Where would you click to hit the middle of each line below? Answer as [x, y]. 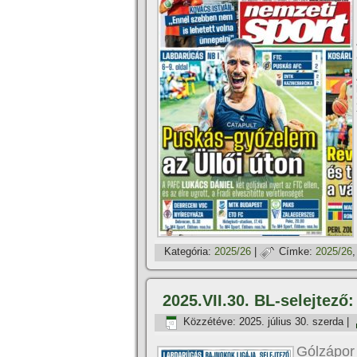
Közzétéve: [210, 322]
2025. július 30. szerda [291, 322]
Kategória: [188, 252]
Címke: [296, 252]
